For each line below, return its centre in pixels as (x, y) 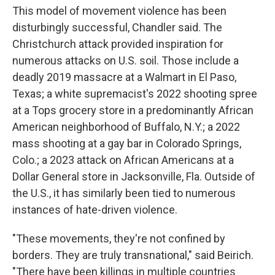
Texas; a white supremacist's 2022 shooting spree (135, 94)
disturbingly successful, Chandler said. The (117, 27)
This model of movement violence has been (119, 11)
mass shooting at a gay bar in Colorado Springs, (127, 143)
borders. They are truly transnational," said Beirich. (133, 255)
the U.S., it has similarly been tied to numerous (124, 193)
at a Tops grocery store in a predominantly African (133, 110)
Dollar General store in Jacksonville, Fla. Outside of (134, 176)
